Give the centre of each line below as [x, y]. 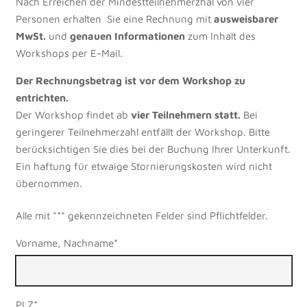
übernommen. [49, 183]
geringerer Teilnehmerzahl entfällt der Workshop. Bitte [143, 132]
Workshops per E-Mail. [69, 53]
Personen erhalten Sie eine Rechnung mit [114, 19]
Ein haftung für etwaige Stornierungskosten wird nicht [144, 166]
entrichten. [42, 97]
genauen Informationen [127, 36]
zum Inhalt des [220, 36]
